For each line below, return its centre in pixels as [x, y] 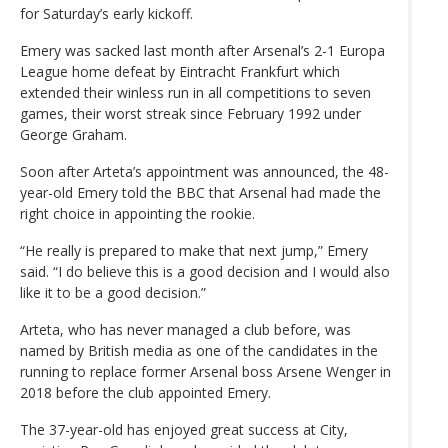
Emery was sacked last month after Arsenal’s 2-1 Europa [202, 50]
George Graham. [73, 134]
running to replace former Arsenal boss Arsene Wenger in [205, 371]
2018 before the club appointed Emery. [145, 392]
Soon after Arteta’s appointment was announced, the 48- [204, 171]
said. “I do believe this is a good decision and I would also [205, 271]
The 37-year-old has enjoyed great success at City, [184, 429]
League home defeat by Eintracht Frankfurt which [180, 71]
